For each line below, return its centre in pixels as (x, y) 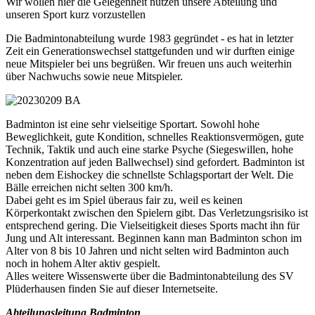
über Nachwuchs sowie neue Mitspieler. (94, 76)
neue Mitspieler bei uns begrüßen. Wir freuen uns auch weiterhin (149, 63)
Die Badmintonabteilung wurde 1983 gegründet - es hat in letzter (149, 38)
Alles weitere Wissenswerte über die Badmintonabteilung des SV (150, 276)
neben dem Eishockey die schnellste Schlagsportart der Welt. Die (149, 174)
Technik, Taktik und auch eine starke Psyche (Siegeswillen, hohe (149, 149)
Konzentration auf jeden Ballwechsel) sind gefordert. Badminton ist (155, 162)
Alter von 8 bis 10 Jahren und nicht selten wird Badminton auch (147, 250)
